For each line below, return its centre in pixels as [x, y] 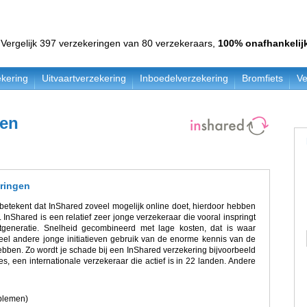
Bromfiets [262, 78]
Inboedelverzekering [184, 78]
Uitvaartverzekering [84, 78]
